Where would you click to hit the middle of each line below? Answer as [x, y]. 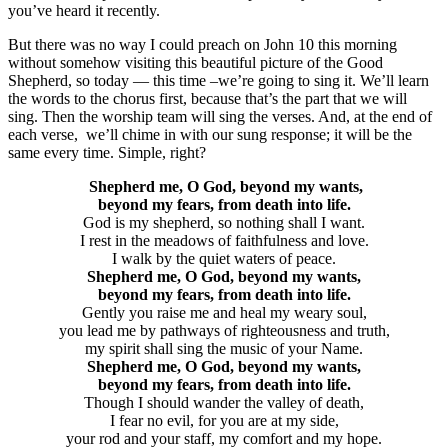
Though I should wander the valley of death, [224, 403]
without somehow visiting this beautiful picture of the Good [195, 63]
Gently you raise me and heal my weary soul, [224, 313]
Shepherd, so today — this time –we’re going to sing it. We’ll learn [218, 81]
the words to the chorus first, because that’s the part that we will [207, 99]
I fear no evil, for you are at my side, [224, 421]
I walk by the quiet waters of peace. [224, 259]
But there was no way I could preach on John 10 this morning [202, 45]
